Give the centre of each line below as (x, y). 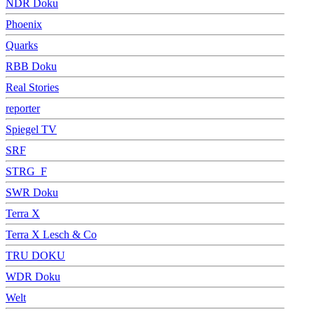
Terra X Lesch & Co (51, 234)
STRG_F (26, 171)
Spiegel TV (31, 129)
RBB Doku (31, 66)
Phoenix (24, 24)
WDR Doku (33, 276)
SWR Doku (32, 192)
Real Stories (32, 87)
